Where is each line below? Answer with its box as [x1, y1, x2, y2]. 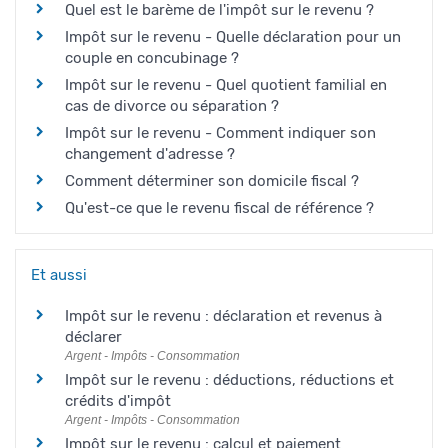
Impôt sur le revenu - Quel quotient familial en [65, 76, 387, 95]
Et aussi [31, 266, 87, 285]
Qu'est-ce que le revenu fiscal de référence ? [65, 199, 374, 218]
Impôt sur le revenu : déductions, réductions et [65, 371, 394, 390]
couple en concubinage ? [65, 49, 239, 68]
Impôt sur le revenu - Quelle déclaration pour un [65, 28, 401, 47]
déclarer [65, 328, 122, 347]
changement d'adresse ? [65, 145, 235, 164]
